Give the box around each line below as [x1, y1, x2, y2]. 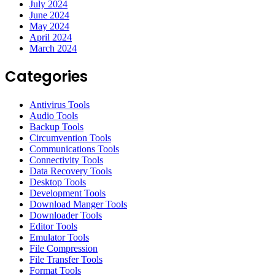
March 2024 [29, 42, 77, 53]
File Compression [29, 243, 98, 254]
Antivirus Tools [29, 99, 90, 110]
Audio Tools [29, 110, 78, 122]
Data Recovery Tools [29, 166, 112, 177]
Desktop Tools [29, 177, 86, 188]
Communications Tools [29, 144, 119, 155]
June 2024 [29, 9, 69, 20]
